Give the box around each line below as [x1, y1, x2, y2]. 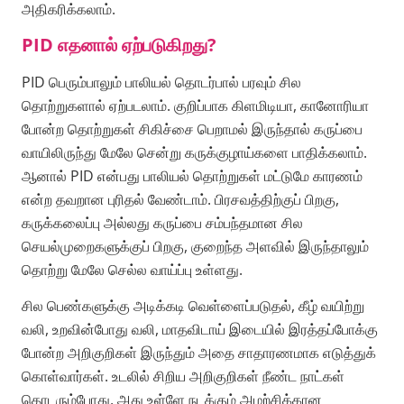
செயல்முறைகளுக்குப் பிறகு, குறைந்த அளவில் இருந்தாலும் [22, 235, 369, 256]
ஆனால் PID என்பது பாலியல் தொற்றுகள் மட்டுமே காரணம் [22, 165, 363, 186]
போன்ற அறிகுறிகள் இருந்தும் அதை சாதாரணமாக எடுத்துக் [22, 342, 376, 363]
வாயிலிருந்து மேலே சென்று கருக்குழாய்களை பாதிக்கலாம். [22, 142, 367, 162]
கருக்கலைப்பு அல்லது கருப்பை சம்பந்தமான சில [22, 212, 303, 233]
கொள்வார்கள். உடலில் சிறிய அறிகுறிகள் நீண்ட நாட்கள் [22, 365, 344, 386]
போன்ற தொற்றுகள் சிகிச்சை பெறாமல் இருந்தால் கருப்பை [22, 118, 363, 139]
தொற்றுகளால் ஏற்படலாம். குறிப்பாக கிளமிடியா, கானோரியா [22, 95, 369, 115]
